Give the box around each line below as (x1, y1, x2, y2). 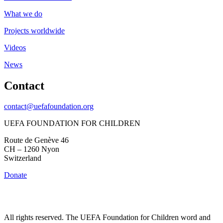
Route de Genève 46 (4, 136, 69, 145)
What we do (4, 9, 42, 18)
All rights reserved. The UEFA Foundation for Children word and (4, 213, 211, 222)
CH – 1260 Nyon (4, 145, 59, 154)
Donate (4, 171, 27, 180)
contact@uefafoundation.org (4, 102, 94, 111)
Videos (4, 43, 26, 52)
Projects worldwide (4, 26, 65, 35)
